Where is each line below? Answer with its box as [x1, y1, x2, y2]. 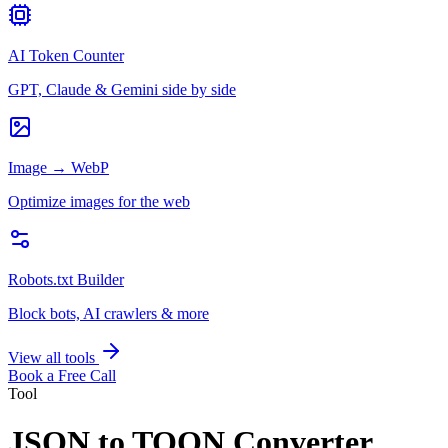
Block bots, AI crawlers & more [8, 305, 209, 322]
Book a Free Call [8, 367, 116, 384]
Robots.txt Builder [8, 271, 124, 288]
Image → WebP [8, 159, 109, 176]
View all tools [8, 349, 99, 366]
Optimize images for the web [8, 193, 190, 210]
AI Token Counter [8, 47, 124, 64]
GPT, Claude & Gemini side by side [8, 81, 236, 98]
